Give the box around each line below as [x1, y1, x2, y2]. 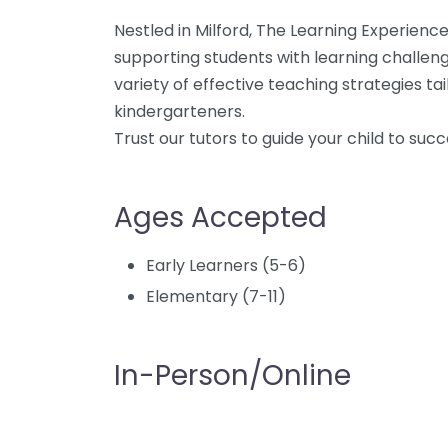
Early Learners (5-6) [146, 254, 306, 277]
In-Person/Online [114, 356, 351, 395]
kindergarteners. [114, 100, 245, 123]
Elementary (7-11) [146, 285, 286, 308]
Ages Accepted [114, 198, 327, 237]
